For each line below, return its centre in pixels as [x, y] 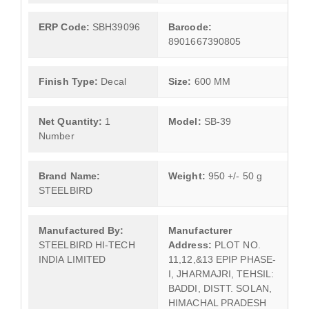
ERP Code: [64, 27]
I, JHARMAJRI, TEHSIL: [221, 274]
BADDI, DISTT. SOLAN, [220, 288]
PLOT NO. [236, 245]
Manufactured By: [81, 230]
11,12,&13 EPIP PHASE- [222, 259]
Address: [190, 245]
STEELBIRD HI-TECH [87, 245]
